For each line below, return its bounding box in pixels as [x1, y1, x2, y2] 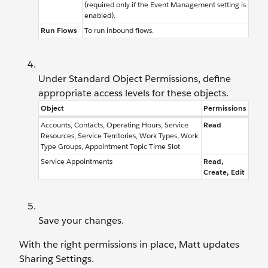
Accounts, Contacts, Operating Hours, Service [41, 120, 188, 130]
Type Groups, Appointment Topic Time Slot [41, 141, 180, 151]
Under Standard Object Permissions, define [38, 72, 231, 85]
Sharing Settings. [19, 252, 94, 265]
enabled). [84, 10, 115, 20]
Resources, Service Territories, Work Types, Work [41, 130, 198, 141]
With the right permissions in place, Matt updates [19, 238, 239, 251]
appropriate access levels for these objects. [38, 87, 229, 99]
